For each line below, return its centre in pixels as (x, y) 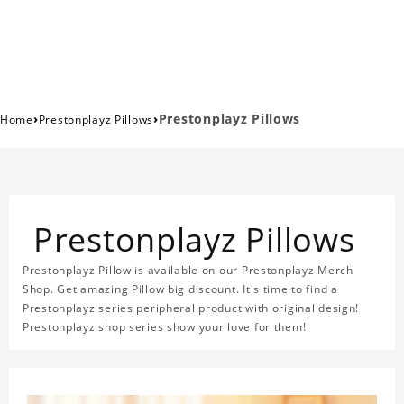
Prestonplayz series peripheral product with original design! (191, 308)
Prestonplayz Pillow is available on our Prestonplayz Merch (188, 271)
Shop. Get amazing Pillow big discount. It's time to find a (180, 289)
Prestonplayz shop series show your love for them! (165, 327)
